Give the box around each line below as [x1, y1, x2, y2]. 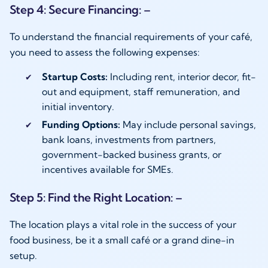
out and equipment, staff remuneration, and [41, 86, 240, 98]
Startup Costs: [41, 71, 108, 83]
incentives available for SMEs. [41, 163, 173, 176]
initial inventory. [41, 100, 114, 113]
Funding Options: [41, 118, 120, 131]
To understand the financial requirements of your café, [10, 31, 252, 43]
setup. [10, 249, 37, 262]
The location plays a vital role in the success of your [10, 218, 236, 231]
